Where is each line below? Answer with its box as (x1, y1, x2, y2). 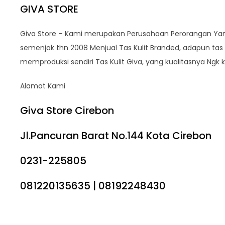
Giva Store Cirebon (20, 103, 114, 118)
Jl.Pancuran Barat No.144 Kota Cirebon (20, 129, 211, 143)
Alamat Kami (20, 81, 65, 91)
